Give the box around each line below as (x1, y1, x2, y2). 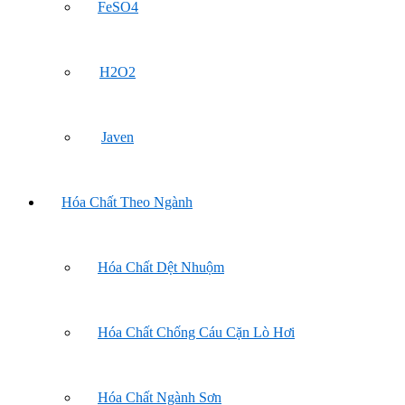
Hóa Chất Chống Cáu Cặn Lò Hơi (98, 325, 295, 340)
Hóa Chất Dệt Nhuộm (98, 259, 224, 275)
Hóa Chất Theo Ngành (61, 194, 193, 210)
